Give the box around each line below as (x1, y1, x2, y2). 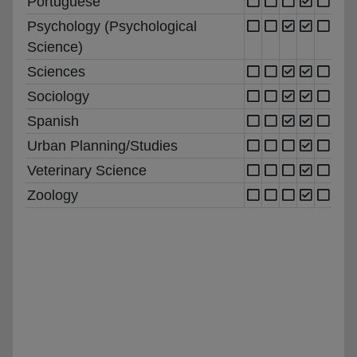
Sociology (27, 88, 89, 104)
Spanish (27, 112, 79, 129)
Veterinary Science (27, 162, 147, 178)
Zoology (27, 186, 78, 203)
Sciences (27, 63, 85, 80)
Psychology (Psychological (27, 18, 197, 34)
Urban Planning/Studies (27, 137, 178, 154)
